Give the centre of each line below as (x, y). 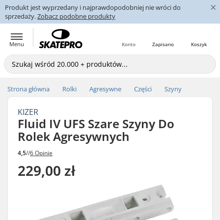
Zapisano (163, 44)
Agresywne (105, 89)
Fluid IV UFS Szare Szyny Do (96, 124)
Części (143, 89)
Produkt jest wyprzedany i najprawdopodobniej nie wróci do (93, 7)
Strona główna (28, 89)
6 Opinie (41, 153)
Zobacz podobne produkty (76, 16)
